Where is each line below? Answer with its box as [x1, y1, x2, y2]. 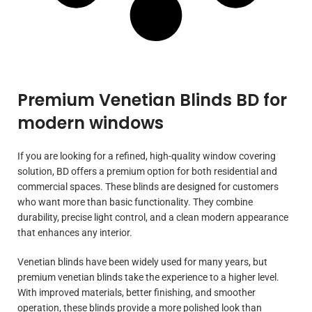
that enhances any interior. [17, 226, 132, 238]
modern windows [17, 111, 164, 134]
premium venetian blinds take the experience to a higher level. [17, 271, 279, 283]
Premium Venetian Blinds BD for [17, 88, 287, 111]
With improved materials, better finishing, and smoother [17, 286, 256, 298]
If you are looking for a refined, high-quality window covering [17, 150, 276, 162]
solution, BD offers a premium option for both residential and [17, 165, 277, 177]
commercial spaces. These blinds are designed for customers [17, 180, 279, 192]
